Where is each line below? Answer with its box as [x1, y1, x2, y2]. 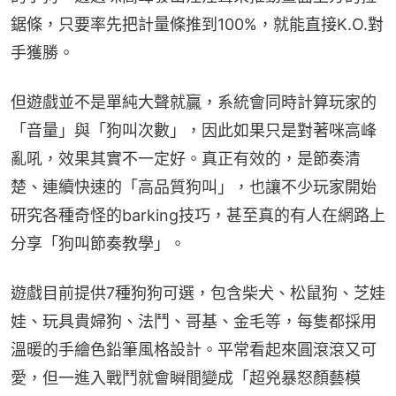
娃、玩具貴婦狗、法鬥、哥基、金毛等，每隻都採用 [11, 311, 377, 331]
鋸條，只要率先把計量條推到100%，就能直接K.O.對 [11, 14, 384, 34]
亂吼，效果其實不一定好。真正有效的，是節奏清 [11, 148, 361, 168]
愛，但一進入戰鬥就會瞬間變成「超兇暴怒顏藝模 [11, 368, 361, 387]
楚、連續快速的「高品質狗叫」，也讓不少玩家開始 [11, 177, 377, 196]
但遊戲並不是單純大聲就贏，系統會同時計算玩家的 [11, 92, 377, 111]
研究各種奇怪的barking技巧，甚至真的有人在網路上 [11, 205, 385, 225]
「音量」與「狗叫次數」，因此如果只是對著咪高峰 [11, 120, 377, 140]
